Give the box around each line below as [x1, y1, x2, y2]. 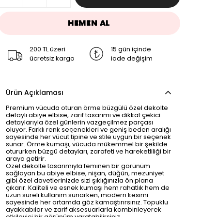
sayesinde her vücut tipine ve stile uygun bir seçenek [6, 132, 171, 141]
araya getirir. [6, 154, 46, 163]
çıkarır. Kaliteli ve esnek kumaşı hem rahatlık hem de [6, 183, 170, 192]
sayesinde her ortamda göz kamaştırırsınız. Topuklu [6, 198, 168, 207]
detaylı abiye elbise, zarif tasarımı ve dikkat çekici [6, 110, 160, 120]
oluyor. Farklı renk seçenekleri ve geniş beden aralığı [6, 125, 171, 134]
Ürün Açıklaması [6, 88, 63, 97]
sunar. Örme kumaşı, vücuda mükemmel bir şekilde [6, 139, 168, 149]
